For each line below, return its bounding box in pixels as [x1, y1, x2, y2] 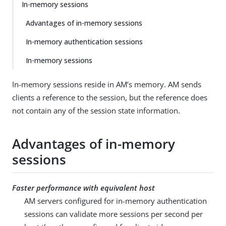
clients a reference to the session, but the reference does [12, 92, 207, 102]
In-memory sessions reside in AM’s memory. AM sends [12, 79, 201, 89]
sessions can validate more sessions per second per [24, 208, 203, 219]
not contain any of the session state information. [12, 105, 180, 116]
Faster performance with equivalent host [12, 182, 155, 193]
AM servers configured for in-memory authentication [24, 195, 207, 206]
